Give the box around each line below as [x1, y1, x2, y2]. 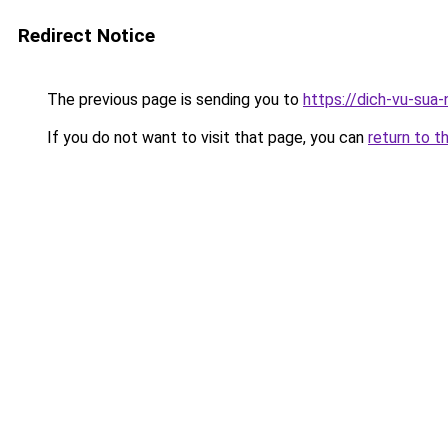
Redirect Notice [18, 24, 155, 47]
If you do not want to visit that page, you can [43, 128, 368, 147]
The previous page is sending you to [43, 90, 303, 109]
